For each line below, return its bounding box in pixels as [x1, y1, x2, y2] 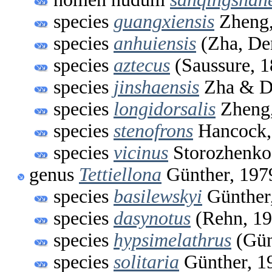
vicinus [114, 141, 168, 163]
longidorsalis [114, 98, 216, 120]
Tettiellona [79, 163, 161, 185]
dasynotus [114, 207, 191, 229]
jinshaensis [114, 76, 199, 98]
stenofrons [114, 120, 193, 141]
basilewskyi [114, 185, 202, 207]
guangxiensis [114, 10, 214, 32]
